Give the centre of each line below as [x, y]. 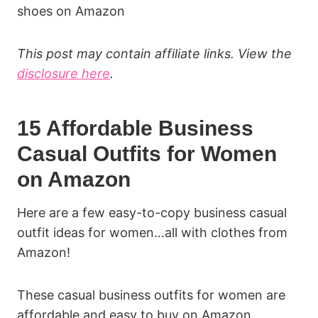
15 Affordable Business [135, 128]
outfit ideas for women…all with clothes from [152, 233]
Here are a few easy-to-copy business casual [152, 213]
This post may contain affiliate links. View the [154, 54]
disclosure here [64, 74]
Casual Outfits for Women [147, 154]
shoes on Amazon [71, 11]
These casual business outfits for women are [151, 295]
